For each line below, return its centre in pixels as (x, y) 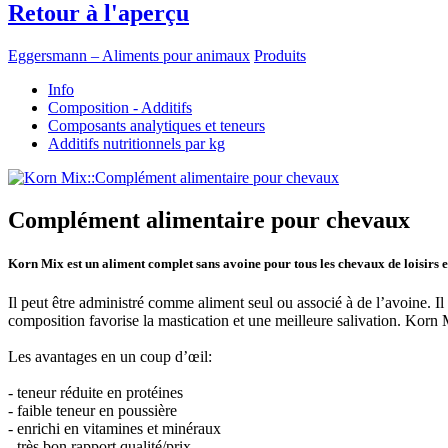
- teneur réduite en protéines (95, 393)
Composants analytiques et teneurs (156, 125)
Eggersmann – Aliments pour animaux (129, 55)
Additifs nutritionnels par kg (136, 143)
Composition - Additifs (120, 107)
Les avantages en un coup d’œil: (110, 357)
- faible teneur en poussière (92, 411)
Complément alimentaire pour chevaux (209, 219)
